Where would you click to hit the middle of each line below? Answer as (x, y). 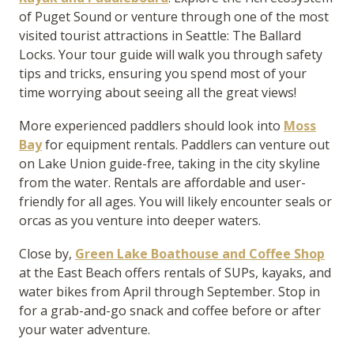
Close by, (47, 254)
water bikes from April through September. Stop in (169, 292)
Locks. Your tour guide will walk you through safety (171, 55)
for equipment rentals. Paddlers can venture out (186, 145)
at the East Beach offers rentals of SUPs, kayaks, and (175, 273)
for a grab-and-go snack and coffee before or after (170, 311)
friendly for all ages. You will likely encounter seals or (175, 201)
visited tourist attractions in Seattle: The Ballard (160, 36)
